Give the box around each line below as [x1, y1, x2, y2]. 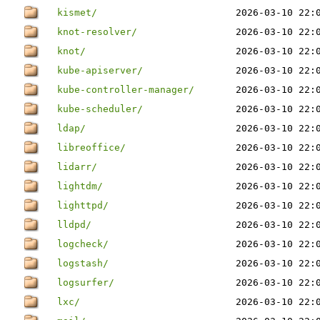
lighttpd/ [57, 200, 109, 211]
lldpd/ [57, 219, 91, 230]
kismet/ [57, 7, 97, 18]
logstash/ [57, 258, 109, 269]
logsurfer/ [57, 277, 114, 288]
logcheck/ [57, 239, 109, 249]
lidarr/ [57, 161, 97, 172]
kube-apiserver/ [57, 65, 143, 76]
